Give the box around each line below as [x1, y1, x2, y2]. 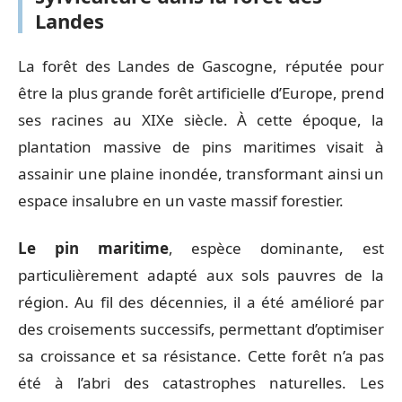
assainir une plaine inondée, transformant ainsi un [18, 163, 384, 184]
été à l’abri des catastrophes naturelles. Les [18, 371, 384, 393]
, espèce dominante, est [168, 237, 385, 258]
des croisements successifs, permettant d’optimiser [18, 318, 384, 339]
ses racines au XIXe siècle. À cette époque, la [18, 109, 384, 130]
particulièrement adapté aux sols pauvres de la [18, 264, 384, 285]
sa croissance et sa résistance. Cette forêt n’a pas [18, 345, 384, 366]
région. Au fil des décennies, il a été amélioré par [18, 291, 384, 312]
